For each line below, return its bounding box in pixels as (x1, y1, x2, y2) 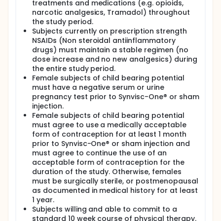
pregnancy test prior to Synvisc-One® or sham (32, 92, 199, 102)
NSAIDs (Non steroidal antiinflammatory (32, 36, 176, 45)
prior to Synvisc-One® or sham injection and (32, 139, 190, 148)
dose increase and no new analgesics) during (32, 54, 197, 64)
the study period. (32, 17, 93, 27)
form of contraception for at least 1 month (32, 129, 186, 139)
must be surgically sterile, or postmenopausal (32, 176, 198, 186)
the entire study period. (32, 64, 116, 74)
